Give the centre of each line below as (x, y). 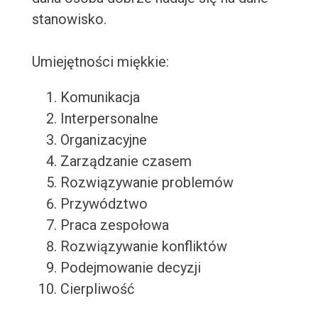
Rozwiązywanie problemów (147, 183)
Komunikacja (100, 98)
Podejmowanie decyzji (130, 268)
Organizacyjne (103, 140)
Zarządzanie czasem (126, 161)
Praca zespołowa (114, 225)
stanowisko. (69, 20)
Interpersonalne (109, 119)
